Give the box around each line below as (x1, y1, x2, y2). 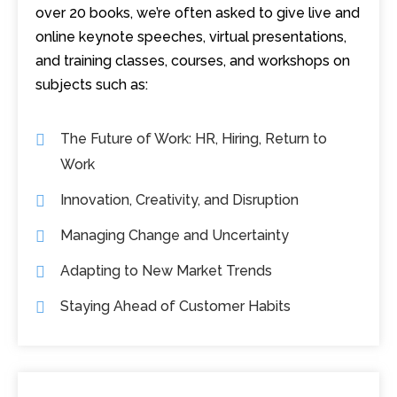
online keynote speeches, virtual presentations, (35, 28, 346, 46)
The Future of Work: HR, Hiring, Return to (59, 130, 327, 148)
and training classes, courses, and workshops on (35, 52, 350, 70)
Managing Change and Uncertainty (59, 227, 289, 245)
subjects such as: (35, 76, 148, 94)
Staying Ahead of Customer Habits (59, 298, 291, 315)
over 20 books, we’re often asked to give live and (35, 4, 360, 22)
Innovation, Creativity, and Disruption (59, 191, 299, 209)
